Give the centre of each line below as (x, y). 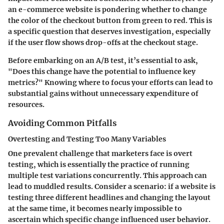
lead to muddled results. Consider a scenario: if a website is (112, 186)
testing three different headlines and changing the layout (109, 197)
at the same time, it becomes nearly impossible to (95, 208)
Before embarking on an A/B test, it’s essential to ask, (103, 60)
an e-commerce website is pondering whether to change (107, 9)
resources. (26, 104)
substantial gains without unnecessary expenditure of (103, 93)
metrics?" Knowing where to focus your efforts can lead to (110, 82)
